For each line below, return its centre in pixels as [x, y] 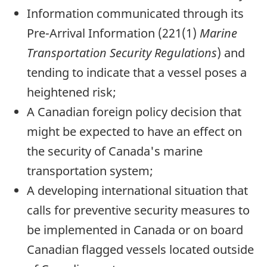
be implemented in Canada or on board [135, 229]
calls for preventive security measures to [138, 210]
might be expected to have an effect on [134, 131]
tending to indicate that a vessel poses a [137, 72]
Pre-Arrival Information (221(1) [112, 33]
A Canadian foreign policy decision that [134, 111]
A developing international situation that [137, 190]
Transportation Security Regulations [122, 52]
